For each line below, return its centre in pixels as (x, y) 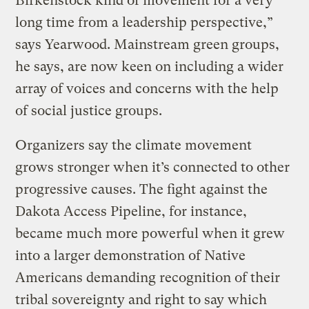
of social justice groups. (89, 110)
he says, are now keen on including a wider (150, 66)
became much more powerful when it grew (150, 233)
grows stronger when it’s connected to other (153, 167)
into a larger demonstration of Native (131, 255)
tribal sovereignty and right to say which (141, 299)
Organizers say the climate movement (134, 145)
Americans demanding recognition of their (148, 277)
